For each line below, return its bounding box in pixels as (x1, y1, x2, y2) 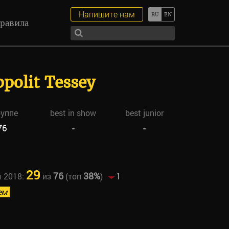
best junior (125, 107, 164, 118)
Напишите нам (79, 9, 135, 19)
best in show (50, 107, 97, 118)
